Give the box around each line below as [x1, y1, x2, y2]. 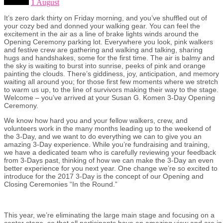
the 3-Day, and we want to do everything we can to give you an [4, 132, 202, 140]
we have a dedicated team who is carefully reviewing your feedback [4, 148, 216, 156]
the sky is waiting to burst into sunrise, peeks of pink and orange [4, 61, 206, 70]
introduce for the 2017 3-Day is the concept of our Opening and [4, 172, 204, 180]
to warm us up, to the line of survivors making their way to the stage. [4, 85, 219, 94]
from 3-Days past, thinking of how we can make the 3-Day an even [4, 156, 214, 164]
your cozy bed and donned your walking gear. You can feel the [4, 21, 200, 30]
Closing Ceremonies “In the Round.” [4, 180, 117, 188]
